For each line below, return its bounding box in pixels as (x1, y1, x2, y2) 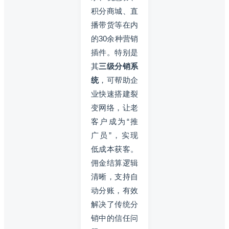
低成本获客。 (91, 144, 138, 153)
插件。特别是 (91, 48, 138, 57)
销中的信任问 (91, 213, 138, 222)
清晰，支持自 (91, 172, 138, 181)
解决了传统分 (91, 199, 138, 209)
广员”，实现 (91, 130, 138, 140)
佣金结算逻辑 (91, 158, 138, 167)
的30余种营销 (91, 34, 138, 43)
